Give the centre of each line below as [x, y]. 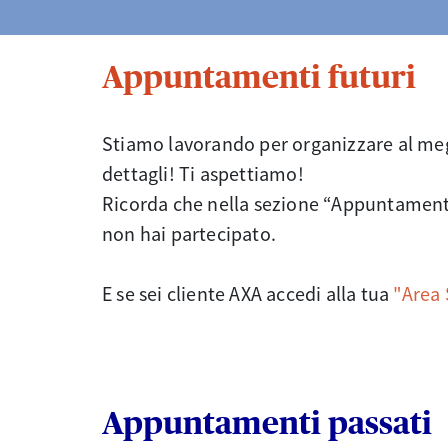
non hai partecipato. [189, 233]
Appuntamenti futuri [259, 77]
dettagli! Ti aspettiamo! [203, 173]
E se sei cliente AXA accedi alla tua [248, 293]
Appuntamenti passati [267, 423]
